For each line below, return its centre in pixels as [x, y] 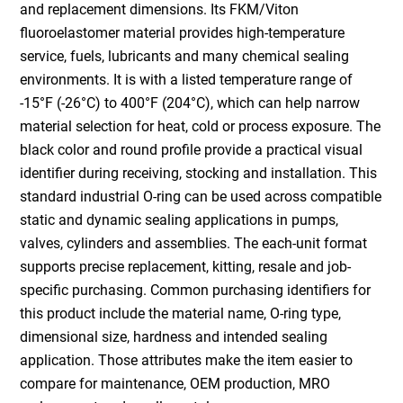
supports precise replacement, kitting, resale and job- [186, 266]
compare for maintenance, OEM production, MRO [175, 383]
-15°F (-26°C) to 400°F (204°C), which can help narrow [190, 103]
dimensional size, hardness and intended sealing [174, 336]
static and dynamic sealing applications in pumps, [179, 219]
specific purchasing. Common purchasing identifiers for [196, 290]
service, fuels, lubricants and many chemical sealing [185, 56]
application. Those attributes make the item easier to [187, 360]
